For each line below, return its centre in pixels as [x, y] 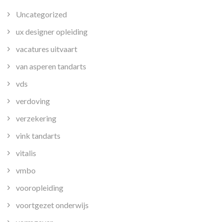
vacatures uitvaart [47, 49]
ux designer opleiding [52, 31]
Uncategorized [41, 14]
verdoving [33, 101]
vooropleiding [40, 187]
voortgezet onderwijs [52, 205]
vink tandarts [38, 135]
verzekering [36, 118]
